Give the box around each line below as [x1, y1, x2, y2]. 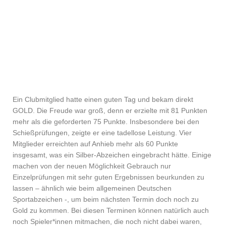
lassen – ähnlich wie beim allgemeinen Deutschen [13, 184, 172, 192]
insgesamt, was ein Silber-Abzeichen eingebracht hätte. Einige [13, 150, 211, 159]
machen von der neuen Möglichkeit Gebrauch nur [13, 161, 171, 170]
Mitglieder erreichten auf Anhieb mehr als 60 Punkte [13, 139, 178, 148]
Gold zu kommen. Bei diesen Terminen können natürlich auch [13, 206, 209, 214]
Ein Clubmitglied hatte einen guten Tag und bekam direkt [13, 95, 193, 103]
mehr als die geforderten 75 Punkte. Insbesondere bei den [13, 117, 199, 126]
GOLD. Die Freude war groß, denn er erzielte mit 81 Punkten [13, 106, 207, 115]
